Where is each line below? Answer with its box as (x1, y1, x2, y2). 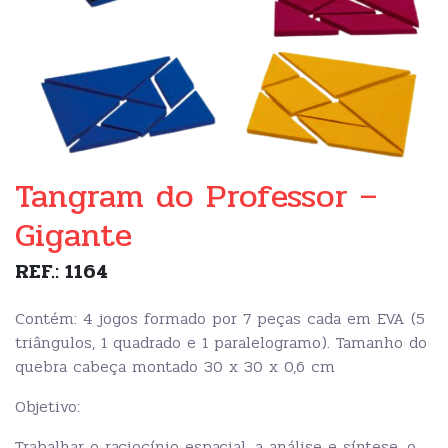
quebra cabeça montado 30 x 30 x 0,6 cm (15, 353, 335, 379)
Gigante (15, 209, 132, 261)
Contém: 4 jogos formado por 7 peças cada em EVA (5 (15, 305, 425, 331)
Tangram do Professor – (15, 170, 377, 222)
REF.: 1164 (15, 255, 108, 287)
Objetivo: (15, 393, 80, 419)
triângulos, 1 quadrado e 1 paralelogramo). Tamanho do (15, 329, 427, 355)
